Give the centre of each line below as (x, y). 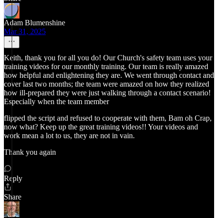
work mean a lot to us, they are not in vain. (69, 136)
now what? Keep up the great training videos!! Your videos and (101, 127)
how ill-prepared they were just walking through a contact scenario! (107, 93)
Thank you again (30, 152)
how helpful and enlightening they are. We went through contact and (109, 75)
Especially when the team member (56, 101)
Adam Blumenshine (35, 23)
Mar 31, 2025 (25, 31)
